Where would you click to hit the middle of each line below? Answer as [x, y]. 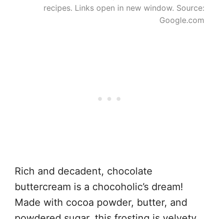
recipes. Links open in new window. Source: [124, 8]
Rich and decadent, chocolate [84, 171]
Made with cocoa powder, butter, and [101, 202]
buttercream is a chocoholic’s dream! [99, 186]
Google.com [182, 20]
